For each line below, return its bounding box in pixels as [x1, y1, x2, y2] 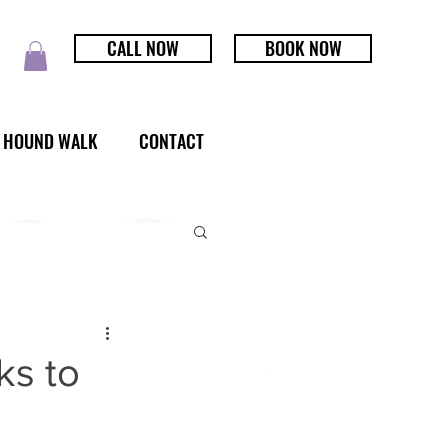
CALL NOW [107, 35, 179, 61]
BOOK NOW [264, 35, 342, 61]
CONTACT [138, 127, 204, 154]
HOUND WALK [2, 127, 98, 154]
